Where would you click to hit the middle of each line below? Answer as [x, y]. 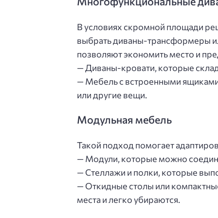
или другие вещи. [112, 95]
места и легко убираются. [128, 200]
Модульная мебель [124, 119]
